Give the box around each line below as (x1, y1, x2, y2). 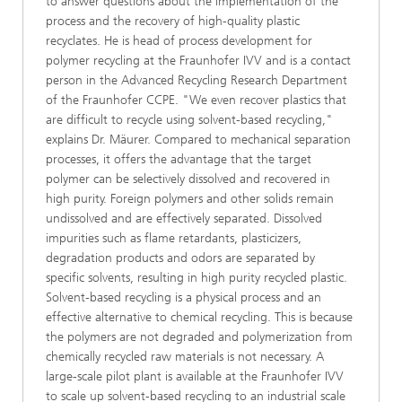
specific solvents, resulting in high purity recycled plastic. (46, 270, 347, 285)
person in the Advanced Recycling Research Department (46, 73, 347, 88)
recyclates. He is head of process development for (46, 33, 312, 48)
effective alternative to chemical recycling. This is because (46, 310, 353, 325)
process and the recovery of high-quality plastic (46, 13, 300, 29)
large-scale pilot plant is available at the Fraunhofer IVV (46, 369, 344, 384)
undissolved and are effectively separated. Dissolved (46, 211, 322, 226)
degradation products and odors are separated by (46, 250, 315, 266)
